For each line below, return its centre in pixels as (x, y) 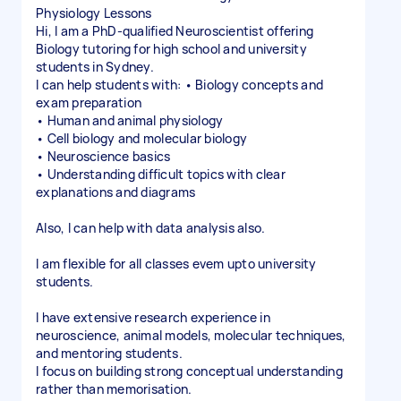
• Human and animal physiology (130, 120)
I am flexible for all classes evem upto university (176, 264)
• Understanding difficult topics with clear (161, 174)
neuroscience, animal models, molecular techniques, (191, 335)
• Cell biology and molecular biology (141, 138)
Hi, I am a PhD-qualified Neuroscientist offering (175, 31)
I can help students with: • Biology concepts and (179, 85)
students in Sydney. (95, 67)
